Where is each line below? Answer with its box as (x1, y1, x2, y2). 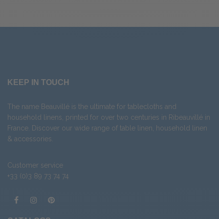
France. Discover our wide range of (7, 124, 120, 132)
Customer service (7, 161, 63, 170)
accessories (14, 135, 52, 143)
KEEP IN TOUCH (7, 78, 69, 87)
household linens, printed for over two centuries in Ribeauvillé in (7, 113, 210, 122)
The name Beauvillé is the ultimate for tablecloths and (7, 103, 176, 111)
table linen (120, 124, 153, 132)
